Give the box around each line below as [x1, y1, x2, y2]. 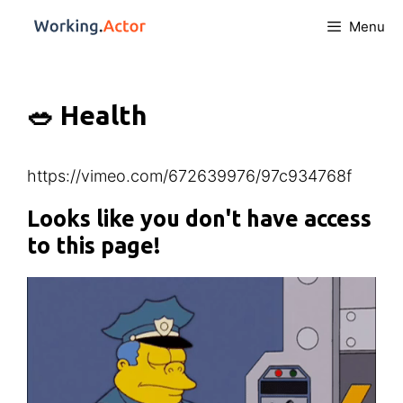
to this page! [27, 233, 160, 258]
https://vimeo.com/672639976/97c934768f [27, 166, 352, 185]
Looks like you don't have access [27, 206, 372, 231]
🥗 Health [27, 100, 148, 130]
